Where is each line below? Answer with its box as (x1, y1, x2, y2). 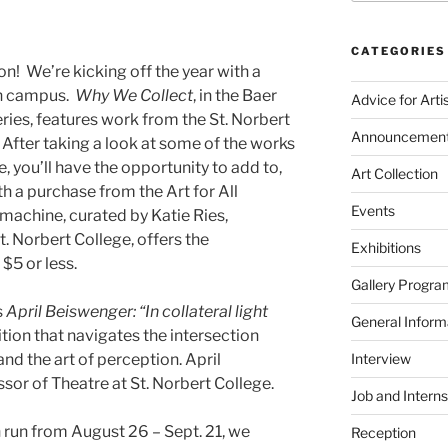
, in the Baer (193, 86, 277, 106)
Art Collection (350, 165, 438, 183)
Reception (350, 424, 416, 442)
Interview (350, 350, 411, 368)
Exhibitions (350, 239, 421, 257)
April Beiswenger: (6, 302, 136, 322)
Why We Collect (75, 86, 193, 106)
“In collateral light (139, 302, 268, 322)
